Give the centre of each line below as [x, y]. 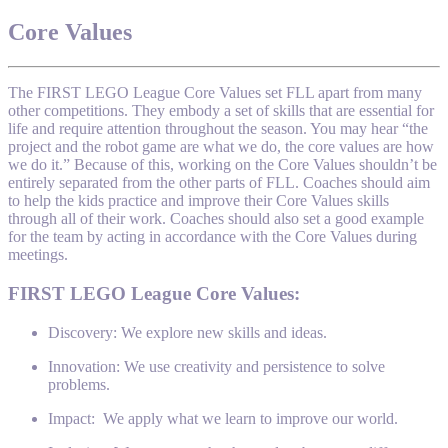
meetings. [38, 255]
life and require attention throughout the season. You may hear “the [218, 129]
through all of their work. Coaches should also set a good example [216, 219]
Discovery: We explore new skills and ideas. [187, 332]
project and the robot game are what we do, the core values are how [221, 147]
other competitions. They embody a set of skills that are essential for [221, 111]
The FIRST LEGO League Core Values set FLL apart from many [215, 93]
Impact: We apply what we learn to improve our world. [223, 418]
